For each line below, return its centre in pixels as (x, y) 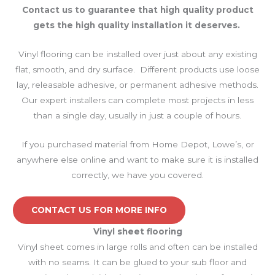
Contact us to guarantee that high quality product (137, 10)
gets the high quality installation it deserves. (137, 25)
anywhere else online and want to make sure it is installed (137, 160)
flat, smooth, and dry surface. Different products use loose (137, 70)
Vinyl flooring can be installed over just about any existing (137, 54)
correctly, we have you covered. (137, 175)
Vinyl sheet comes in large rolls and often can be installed (137, 246)
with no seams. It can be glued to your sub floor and (137, 262)
